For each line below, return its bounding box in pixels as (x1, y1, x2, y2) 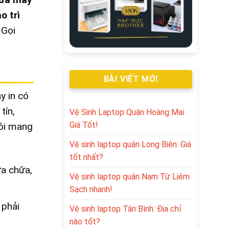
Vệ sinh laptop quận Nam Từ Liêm (70, 171, 190, 181)
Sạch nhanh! (70, 184, 112, 194)
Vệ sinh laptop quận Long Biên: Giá (70, 139, 191, 149)
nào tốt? (70, 216, 100, 226)
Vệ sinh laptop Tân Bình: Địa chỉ (70, 203, 181, 214)
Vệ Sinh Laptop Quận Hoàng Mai (70, 107, 184, 117)
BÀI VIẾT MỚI (103, 74, 158, 84)
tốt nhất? (70, 152, 103, 162)
